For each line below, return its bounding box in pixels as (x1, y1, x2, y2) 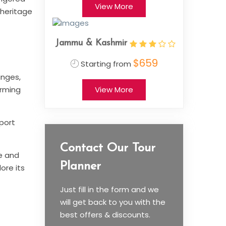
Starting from (78, 59, 133, 70)
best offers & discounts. (60, 209, 150, 220)
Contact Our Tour (60, 142, 155, 155)
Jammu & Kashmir (55, 38, 127, 48)
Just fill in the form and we (60, 184, 159, 195)
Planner (60, 160, 101, 173)
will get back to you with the (60, 197, 165, 208)
